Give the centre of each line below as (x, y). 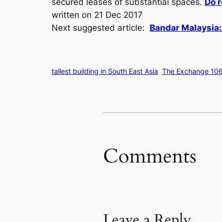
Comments (150, 157)
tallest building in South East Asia (105, 71)
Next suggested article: (101, 28)
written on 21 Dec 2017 (97, 15)
